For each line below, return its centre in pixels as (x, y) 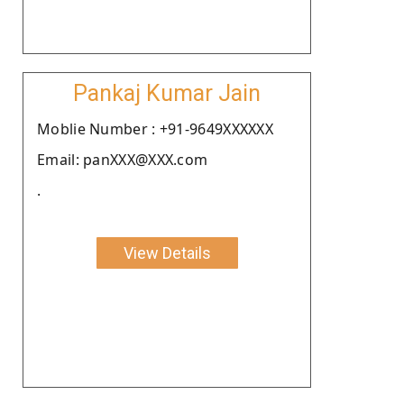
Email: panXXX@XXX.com (123, 159)
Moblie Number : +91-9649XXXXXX (155, 129)
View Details (167, 252)
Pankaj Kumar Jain (167, 93)
